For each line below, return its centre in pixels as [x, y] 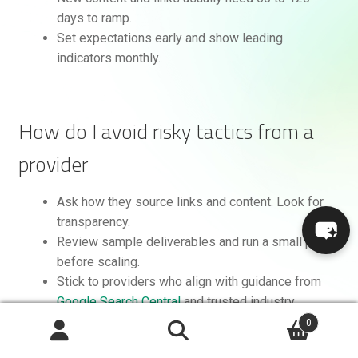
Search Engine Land [235, 322]
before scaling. [98, 262]
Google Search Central [118, 302]
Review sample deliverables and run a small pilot [193, 242]
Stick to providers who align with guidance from [189, 282]
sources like [92, 322]
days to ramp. [94, 18]
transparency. [93, 222]
